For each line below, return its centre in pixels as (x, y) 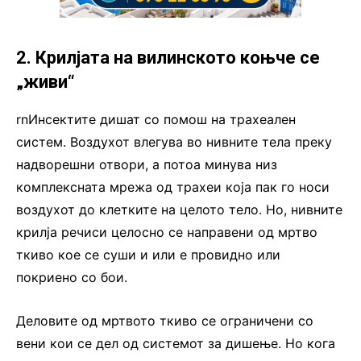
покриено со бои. (72, 277)
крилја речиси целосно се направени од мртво (167, 232)
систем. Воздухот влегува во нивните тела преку (174, 141)
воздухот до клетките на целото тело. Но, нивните (179, 209)
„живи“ (46, 81)
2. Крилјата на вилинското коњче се (168, 57)
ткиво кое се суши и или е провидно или (148, 254)
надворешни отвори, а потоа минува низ (147, 164)
